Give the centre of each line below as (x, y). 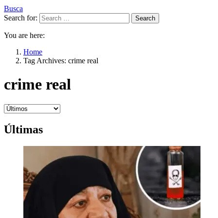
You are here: (24, 35)
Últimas (23, 129)
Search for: (21, 18)
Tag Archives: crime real (61, 61)
